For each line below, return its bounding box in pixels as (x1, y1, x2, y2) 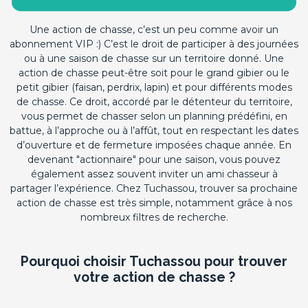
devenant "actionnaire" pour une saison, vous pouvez (27, 153, 280, 166)
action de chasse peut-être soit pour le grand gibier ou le (19, 67, 289, 79)
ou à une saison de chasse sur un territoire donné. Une (24, 52, 284, 65)
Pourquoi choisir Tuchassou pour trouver (21, 254, 287, 269)
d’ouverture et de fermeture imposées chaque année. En (16, 139, 291, 151)
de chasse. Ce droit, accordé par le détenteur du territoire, (16, 96, 292, 108)
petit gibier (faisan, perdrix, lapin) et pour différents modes (16, 81, 292, 93)
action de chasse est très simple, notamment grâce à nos (16, 197, 292, 209)
